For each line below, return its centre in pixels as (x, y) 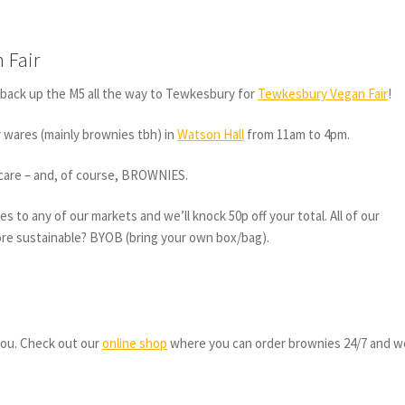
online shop (135, 343)
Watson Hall (211, 134)
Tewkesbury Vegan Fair (323, 93)
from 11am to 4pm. (299, 134)
